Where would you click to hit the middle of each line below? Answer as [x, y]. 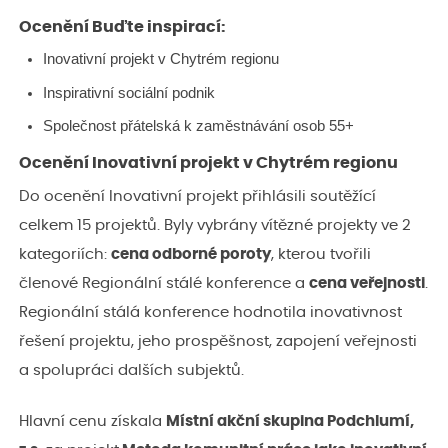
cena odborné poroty [191, 254]
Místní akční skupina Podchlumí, [290, 421]
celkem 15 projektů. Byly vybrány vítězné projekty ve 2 [215, 225]
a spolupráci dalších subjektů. [133, 370]
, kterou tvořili [321, 254]
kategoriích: [65, 254]
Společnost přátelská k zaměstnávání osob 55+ [198, 126]
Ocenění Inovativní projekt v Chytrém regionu [208, 163]
